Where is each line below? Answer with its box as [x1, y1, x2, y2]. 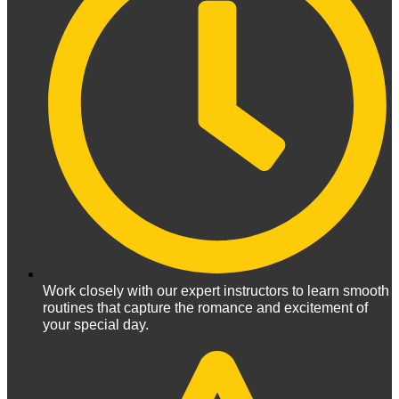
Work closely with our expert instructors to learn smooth [43, 283, 389, 299]
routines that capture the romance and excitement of [43, 300, 368, 316]
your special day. [43, 317, 149, 333]
